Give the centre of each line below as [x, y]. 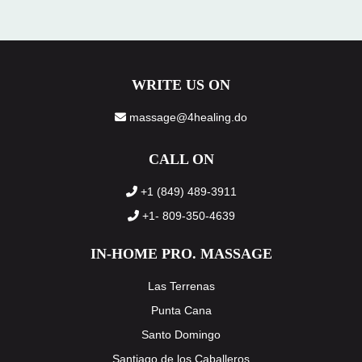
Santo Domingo [181, 335]
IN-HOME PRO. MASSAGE [181, 254]
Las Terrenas [181, 286]
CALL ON [181, 159]
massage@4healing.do [187, 117]
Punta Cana [181, 310]
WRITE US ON [181, 85]
